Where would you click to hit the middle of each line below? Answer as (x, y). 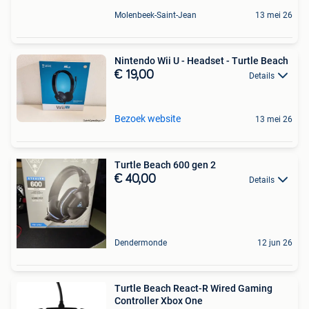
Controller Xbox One (159, 300)
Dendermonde (141, 242)
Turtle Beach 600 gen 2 (165, 165)
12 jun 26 (275, 242)
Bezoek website (148, 118)
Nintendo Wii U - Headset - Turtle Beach (201, 60)
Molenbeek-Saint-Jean (156, 15)
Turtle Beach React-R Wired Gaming (193, 288)
